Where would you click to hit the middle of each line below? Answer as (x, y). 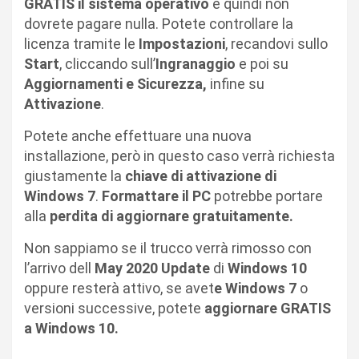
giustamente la (75, 175)
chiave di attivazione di (201, 175)
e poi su (264, 63)
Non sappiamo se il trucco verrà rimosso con (168, 248)
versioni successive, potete (114, 308)
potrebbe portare (268, 196)
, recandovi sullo (276, 43)
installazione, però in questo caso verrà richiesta (179, 155)
